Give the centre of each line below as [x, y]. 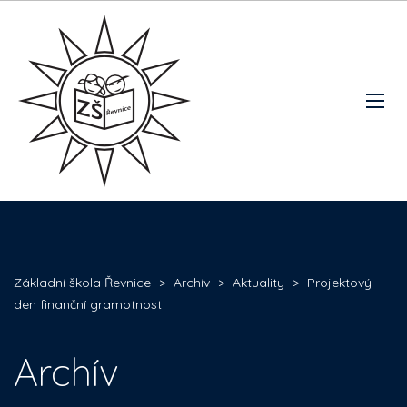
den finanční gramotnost [88, 304]
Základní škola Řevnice [82, 283]
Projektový [339, 283]
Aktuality [258, 283]
